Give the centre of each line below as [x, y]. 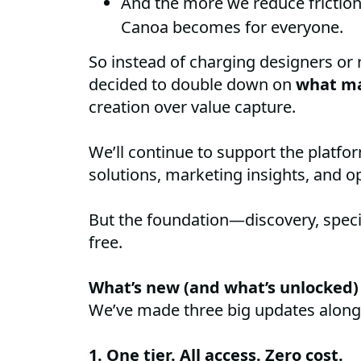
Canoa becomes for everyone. [232, 27]
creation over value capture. [193, 107]
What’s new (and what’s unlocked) [224, 288]
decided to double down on [193, 85]
